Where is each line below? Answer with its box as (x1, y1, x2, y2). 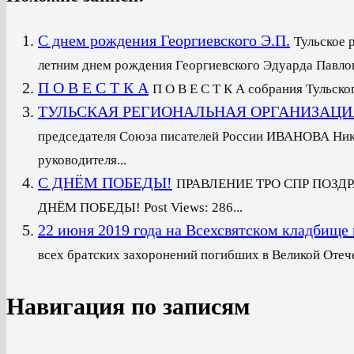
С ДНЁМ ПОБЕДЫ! (38, 173, 172, 191)
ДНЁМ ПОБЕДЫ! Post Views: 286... (38, 199, 243, 215)
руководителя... (38, 152, 126, 168)
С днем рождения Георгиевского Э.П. (38, 31, 290, 49)
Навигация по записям (6, 292, 250, 319)
